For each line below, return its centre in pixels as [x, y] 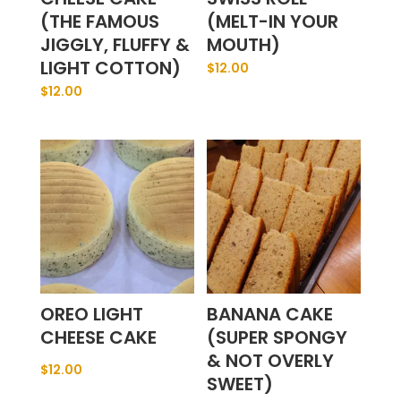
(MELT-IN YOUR [273, 22]
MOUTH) [244, 45]
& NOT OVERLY [271, 361]
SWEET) [240, 384]
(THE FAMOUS [99, 22]
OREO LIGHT [91, 315]
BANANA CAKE [270, 315]
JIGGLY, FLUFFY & [115, 45]
